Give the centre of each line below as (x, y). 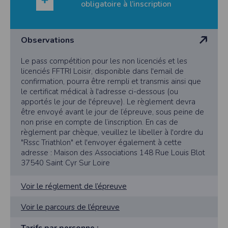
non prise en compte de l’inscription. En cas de (99, 122)
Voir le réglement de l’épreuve (74, 186)
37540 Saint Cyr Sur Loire (65, 163)
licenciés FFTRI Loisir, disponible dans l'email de (102, 72)
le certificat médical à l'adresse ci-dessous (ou (99, 92)
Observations (48, 40)
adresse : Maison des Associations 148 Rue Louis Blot (113, 153)
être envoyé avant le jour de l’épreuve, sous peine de (112, 112)
